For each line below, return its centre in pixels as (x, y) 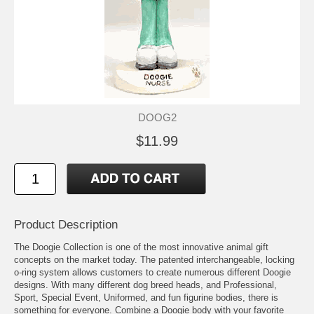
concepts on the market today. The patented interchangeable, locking (154, 259)
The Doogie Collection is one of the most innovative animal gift (141, 247)
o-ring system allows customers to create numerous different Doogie (152, 272)
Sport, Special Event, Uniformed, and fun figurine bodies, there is (146, 297)
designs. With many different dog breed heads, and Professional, (145, 285)
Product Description (66, 224)
